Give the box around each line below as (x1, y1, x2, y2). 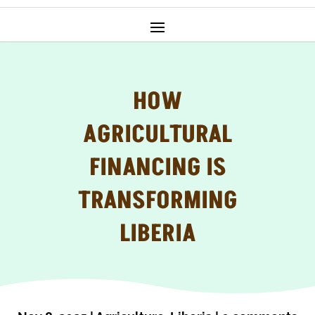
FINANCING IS (89, 150, 226, 184)
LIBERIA (119, 217, 196, 250)
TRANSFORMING (77, 184, 238, 217)
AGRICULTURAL (83, 117, 232, 151)
